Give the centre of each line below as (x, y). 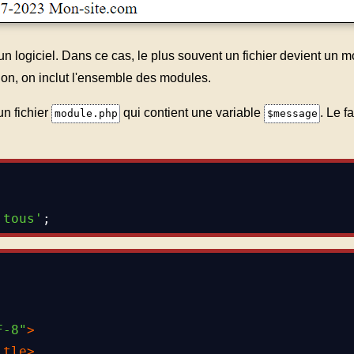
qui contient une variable (192, 112)
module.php (86, 113)
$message (292, 113)
